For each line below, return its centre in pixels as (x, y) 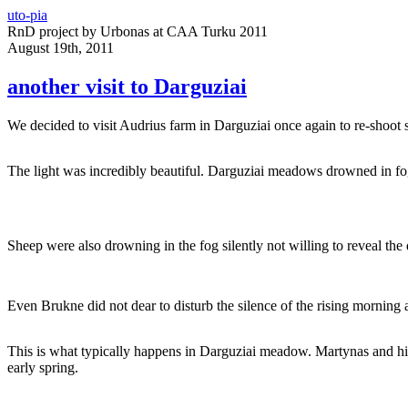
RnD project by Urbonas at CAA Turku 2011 (138, 31)
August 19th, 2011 (61, 48)
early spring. (43, 367)
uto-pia (27, 15)
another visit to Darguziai (127, 86)
